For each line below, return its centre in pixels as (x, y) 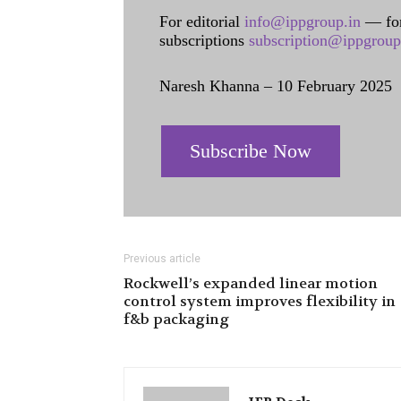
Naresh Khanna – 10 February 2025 (276, 86)
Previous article (162, 259)
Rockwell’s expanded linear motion (251, 283)
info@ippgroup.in (303, 21)
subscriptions (204, 40)
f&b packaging (176, 319)
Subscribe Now (251, 151)
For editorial (202, 21)
